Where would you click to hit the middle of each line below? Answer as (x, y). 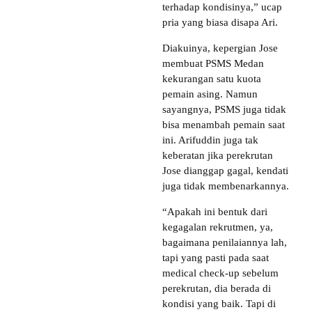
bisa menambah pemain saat (224, 124)
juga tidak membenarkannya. (226, 186)
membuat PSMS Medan (213, 63)
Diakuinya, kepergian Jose (220, 48)
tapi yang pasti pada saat (216, 257)
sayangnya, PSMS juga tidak (224, 109)
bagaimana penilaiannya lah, (225, 242)
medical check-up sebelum (220, 273)
